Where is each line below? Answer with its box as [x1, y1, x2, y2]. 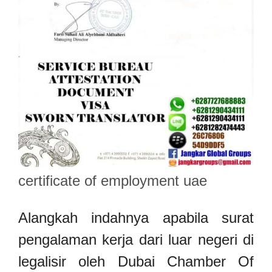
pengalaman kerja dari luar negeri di [18, 231, 254, 248]
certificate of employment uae [18, 172, 207, 189]
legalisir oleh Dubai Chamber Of [18, 253, 254, 270]
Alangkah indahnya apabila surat [18, 209, 254, 226]
